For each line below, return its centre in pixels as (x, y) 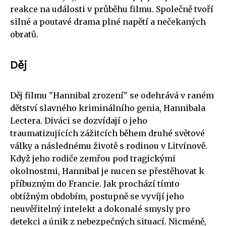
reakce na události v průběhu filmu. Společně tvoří (112, 9)
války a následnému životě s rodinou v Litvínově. (109, 146)
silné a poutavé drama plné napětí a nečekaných (108, 21)
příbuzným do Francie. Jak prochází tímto (95, 183)
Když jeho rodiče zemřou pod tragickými (93, 158)
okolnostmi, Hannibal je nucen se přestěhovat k (107, 171)
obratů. (24, 34)
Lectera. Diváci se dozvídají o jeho (79, 120)
